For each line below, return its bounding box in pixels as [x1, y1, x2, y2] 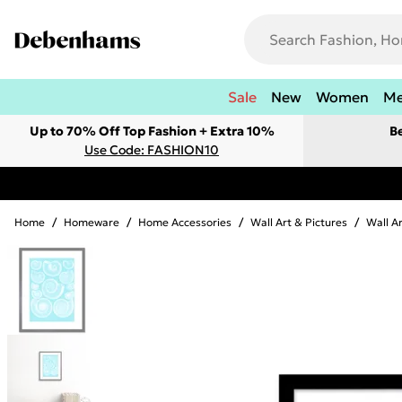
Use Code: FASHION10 [84, 142, 219, 158]
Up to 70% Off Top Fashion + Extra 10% [29, 123, 275, 139]
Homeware [64, 215, 119, 229]
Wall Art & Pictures [250, 215, 347, 229]
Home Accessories [138, 215, 232, 229]
